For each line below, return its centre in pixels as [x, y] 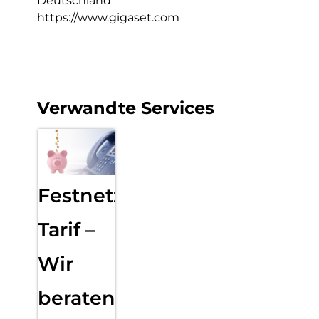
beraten [77, 298]
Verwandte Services [126, 108]
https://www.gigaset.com [108, 17]
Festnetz [80, 196]
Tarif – [67, 230]
